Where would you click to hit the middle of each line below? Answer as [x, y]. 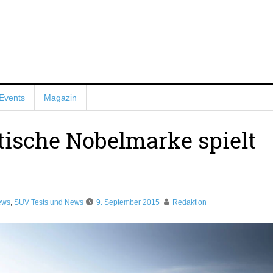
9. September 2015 [128, 202]
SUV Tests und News [48, 202]
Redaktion [189, 202]
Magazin [60, 97]
